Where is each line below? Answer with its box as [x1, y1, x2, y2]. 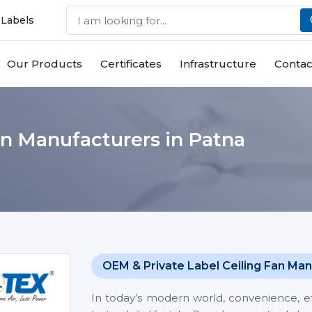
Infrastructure [180, 57, 256, 70]
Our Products [7, 57, 82, 70]
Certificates [100, 57, 162, 70]
